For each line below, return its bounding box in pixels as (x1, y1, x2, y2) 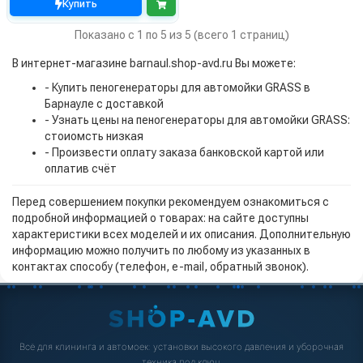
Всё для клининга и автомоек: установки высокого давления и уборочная (19, 340, 344, 352)
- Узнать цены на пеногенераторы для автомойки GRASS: (45, 113, 350, 127)
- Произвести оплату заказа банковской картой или (45, 146, 324, 160)
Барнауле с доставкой (45, 97, 164, 111)
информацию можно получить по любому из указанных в (12, 244, 310, 258)
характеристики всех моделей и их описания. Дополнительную (12, 228, 351, 241)
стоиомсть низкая (45, 130, 143, 143)
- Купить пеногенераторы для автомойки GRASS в (45, 81, 310, 95)
